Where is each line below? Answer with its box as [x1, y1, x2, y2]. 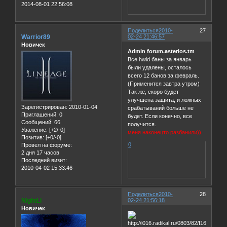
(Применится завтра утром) [128, 81, 200, 87]
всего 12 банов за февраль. [128, 72, 200, 79]
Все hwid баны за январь [128, 56, 192, 63]
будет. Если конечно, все [128, 113, 193, 120]
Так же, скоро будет [128, 89, 179, 95]
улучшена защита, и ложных [128, 97, 202, 103]
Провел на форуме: [21, 142, 72, 148]
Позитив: [21, 134, 44, 140]
